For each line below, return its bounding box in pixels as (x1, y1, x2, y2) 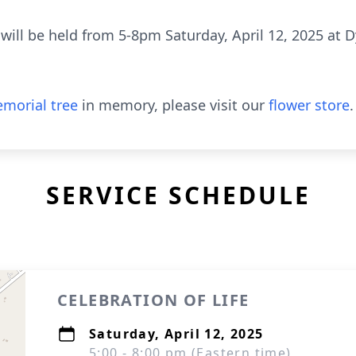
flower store (269, 95, 350, 114)
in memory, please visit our (78, 95, 269, 114)
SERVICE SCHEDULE (45, 179, 311, 211)
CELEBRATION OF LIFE (57, 289, 250, 311)
